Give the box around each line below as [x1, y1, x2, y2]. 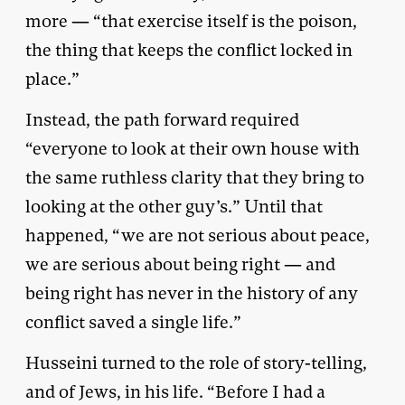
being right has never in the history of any [25, 281, 358, 305]
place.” [25, 67, 80, 90]
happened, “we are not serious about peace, [25, 223, 370, 247]
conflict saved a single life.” [25, 310, 241, 334]
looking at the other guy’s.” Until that [25, 194, 323, 218]
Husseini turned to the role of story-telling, [25, 351, 367, 374]
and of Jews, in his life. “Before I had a [25, 380, 325, 403]
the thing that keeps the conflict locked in [25, 38, 353, 61]
